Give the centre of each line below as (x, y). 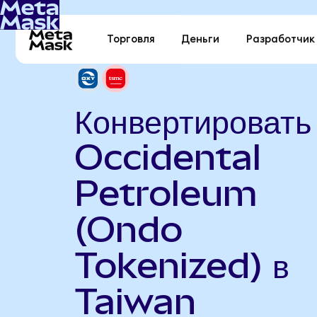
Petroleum (166, 193)
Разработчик (280, 40)
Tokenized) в (181, 265)
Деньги (201, 40)
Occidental (167, 157)
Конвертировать (192, 121)
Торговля (131, 40)
